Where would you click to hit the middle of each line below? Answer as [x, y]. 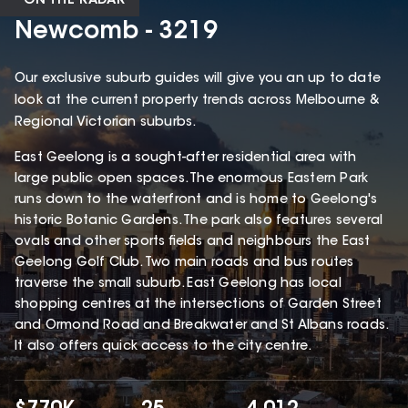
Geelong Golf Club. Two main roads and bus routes [184, 263]
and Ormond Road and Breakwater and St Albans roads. [201, 326]
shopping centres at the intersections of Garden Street [198, 305]
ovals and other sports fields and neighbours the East [193, 242]
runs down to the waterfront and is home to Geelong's [196, 200]
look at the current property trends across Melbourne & [197, 101]
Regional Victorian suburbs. [107, 122]
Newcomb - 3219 [116, 32]
